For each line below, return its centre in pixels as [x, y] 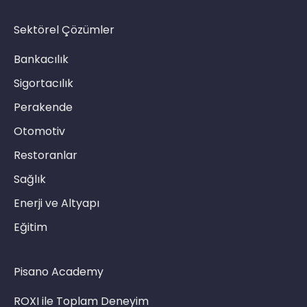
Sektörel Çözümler [64, 29]
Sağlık [30, 179]
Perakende [43, 107]
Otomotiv [39, 131]
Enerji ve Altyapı [57, 203]
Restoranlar [46, 155]
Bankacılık [41, 59]
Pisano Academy [59, 272]
